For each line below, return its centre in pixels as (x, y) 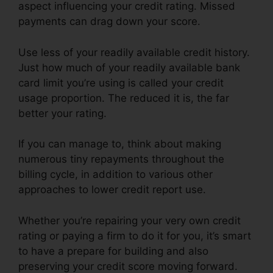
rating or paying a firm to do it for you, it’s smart (135, 236)
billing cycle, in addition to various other (115, 175)
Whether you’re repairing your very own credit (129, 220)
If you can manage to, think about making (120, 144)
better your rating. (62, 113)
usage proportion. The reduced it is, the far (124, 98)
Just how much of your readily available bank (129, 67)
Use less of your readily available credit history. (134, 52)
